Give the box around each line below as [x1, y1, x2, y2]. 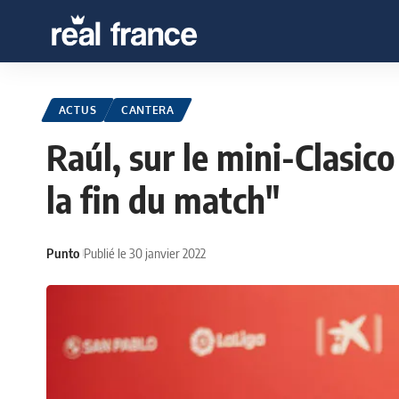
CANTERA [120, 103, 175, 118]
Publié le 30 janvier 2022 [84, 244, 206, 261]
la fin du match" [46, 177, 280, 223]
